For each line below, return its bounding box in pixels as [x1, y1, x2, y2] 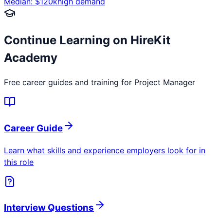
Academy [4, 51, 57, 65]
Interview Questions [4, 202, 94, 214]
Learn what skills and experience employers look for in [4, 145, 205, 155]
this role [4, 157, 34, 167]
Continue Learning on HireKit [4, 33, 170, 48]
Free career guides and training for [4, 77, 134, 88]
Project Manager [134, 77, 195, 88]
